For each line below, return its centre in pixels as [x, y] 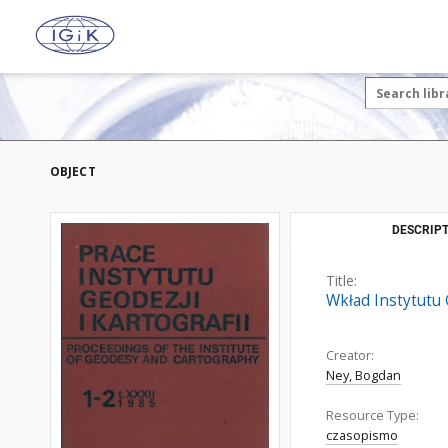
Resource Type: [372, 415]
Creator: [350, 355]
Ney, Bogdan [363, 375]
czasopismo [362, 435]
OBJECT [73, 171]
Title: [341, 280]
